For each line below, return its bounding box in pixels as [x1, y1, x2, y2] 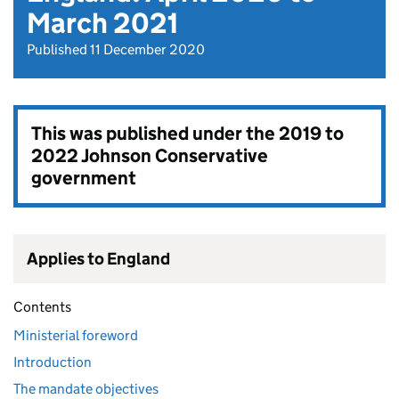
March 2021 [27, 5, 178, 41]
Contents [13, 298, 71, 315]
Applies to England [27, 248, 170, 269]
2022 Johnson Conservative [31, 144, 268, 167]
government [31, 167, 136, 190]
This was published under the [31, 122, 279, 145]
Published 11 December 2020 [27, 41, 205, 58]
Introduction [13, 354, 92, 370]
